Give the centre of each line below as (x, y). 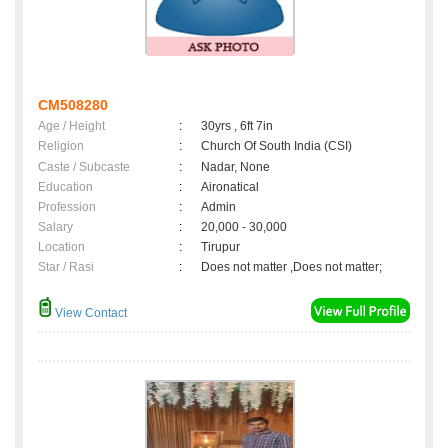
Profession (67, 207)
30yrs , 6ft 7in (237, 126)
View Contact (89, 313)
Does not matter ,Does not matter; (291, 267)
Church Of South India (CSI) (276, 146)
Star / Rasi (66, 267)
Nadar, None (235, 167)
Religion (61, 146)
